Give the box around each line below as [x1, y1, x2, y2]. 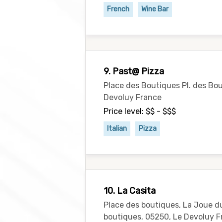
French [107, 5, 129, 13]
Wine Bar [141, 5, 168, 13]
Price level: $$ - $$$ [104, 107, 176, 116]
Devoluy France [104, 93, 162, 102]
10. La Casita [104, 185, 156, 196]
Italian [107, 124, 127, 133]
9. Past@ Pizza [104, 66, 164, 77]
